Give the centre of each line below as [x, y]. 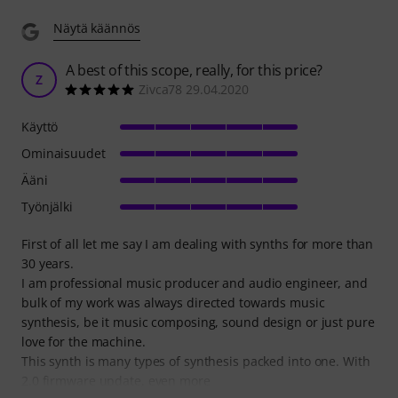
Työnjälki [48, 206]
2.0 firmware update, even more [116, 380]
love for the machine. [84, 341]
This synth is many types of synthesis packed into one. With [196, 361]
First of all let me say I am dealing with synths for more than [198, 243]
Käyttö [40, 126]
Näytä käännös [97, 28]
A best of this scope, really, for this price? [194, 70]
